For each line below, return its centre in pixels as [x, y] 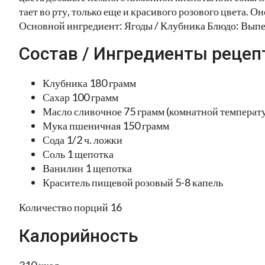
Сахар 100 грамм [80, 97]
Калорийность [79, 236]
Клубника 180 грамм [89, 83]
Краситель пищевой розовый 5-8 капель [133, 182]
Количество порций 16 [70, 207]
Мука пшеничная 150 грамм [106, 126]
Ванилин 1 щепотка [87, 168]
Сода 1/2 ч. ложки [83, 140]
